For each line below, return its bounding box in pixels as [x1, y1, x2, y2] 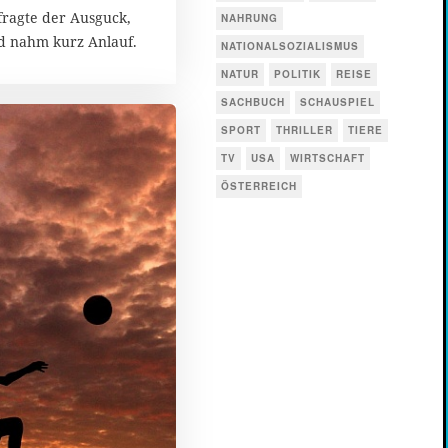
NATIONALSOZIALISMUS [221, 39, 359, 54]
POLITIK [274, 67, 321, 82]
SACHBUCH [221, 95, 285, 110]
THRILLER [276, 123, 333, 138]
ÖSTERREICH [221, 179, 297, 194]
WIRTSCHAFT [290, 151, 365, 166]
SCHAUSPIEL [300, 95, 375, 110]
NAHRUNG [221, 11, 278, 26]
